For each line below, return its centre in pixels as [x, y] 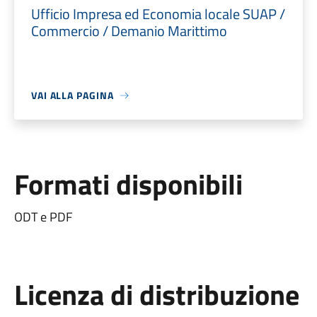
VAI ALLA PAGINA [72, 95]
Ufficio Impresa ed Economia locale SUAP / [158, 14]
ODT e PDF [43, 217]
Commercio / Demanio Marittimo [129, 31]
